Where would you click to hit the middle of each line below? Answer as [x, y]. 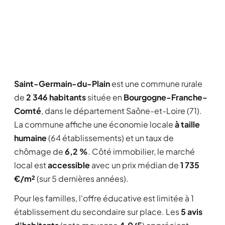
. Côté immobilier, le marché [141, 151]
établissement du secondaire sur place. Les [97, 212]
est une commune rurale [156, 84]
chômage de [39, 151]
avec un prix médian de [135, 165]
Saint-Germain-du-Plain [62, 84]
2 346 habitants [56, 97]
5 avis [192, 212]
